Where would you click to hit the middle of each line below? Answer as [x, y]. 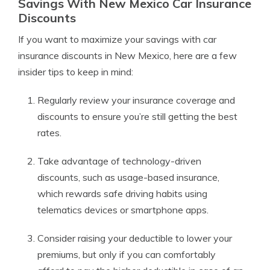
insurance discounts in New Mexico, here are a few [127, 55]
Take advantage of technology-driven [119, 161]
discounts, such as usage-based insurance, [128, 177]
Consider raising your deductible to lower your [135, 238]
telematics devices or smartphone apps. [123, 210]
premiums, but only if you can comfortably [127, 254]
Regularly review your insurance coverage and [136, 100]
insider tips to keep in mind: [76, 72]
